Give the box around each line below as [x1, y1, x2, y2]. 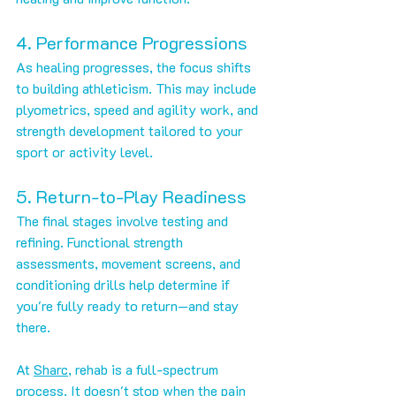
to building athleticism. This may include [16, 79, 260, 98]
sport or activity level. [16, 142, 153, 162]
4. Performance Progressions [16, 31, 247, 55]
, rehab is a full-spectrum [68, 360, 222, 379]
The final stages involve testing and [16, 211, 232, 231]
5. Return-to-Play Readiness [16, 185, 247, 209]
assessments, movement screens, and [16, 254, 244, 273]
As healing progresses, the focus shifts [16, 57, 255, 77]
